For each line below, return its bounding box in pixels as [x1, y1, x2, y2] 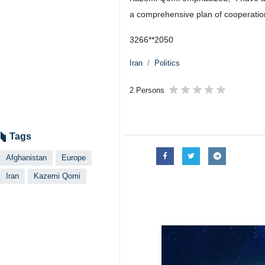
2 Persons [130, 86, 164, 95]
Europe [62, 153, 86, 162]
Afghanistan [6, 153, 47, 162]
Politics [154, 59, 180, 67]
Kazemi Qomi [34, 172, 80, 180]
